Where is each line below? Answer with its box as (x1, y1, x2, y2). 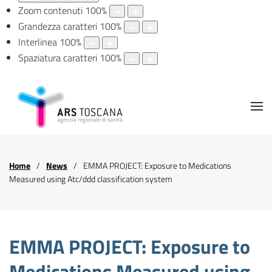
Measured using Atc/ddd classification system (9, 172, 172, 186)
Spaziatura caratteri (18, 50, 97, 66)
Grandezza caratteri (18, 19, 97, 34)
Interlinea (18, 35, 57, 50)
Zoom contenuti (18, 3, 83, 18)
